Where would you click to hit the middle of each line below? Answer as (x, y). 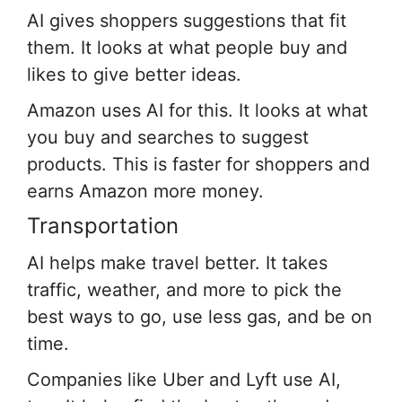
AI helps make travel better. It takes (177, 262)
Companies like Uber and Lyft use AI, (184, 379)
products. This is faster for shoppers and (198, 164)
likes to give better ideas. (134, 74)
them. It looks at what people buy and (187, 47)
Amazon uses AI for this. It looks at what (197, 110)
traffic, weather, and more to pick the (184, 289)
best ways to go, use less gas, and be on (200, 316)
